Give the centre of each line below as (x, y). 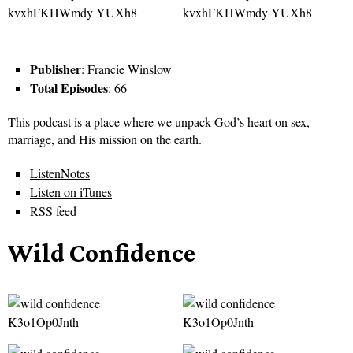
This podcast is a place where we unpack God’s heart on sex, (159, 122)
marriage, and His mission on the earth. (105, 139)
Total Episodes (69, 88)
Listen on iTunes (71, 192)
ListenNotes (60, 173)
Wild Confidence (102, 253)
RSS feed (53, 211)
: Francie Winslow (126, 69)
